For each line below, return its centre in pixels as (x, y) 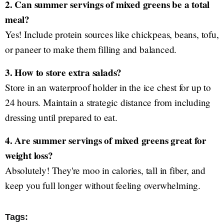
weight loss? (29, 155)
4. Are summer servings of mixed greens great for (106, 140)
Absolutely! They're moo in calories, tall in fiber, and (105, 170)
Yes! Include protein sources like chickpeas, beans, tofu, (112, 34)
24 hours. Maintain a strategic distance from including (108, 102)
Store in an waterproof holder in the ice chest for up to (108, 87)
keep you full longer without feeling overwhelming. (103, 185)
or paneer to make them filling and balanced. (91, 49)
